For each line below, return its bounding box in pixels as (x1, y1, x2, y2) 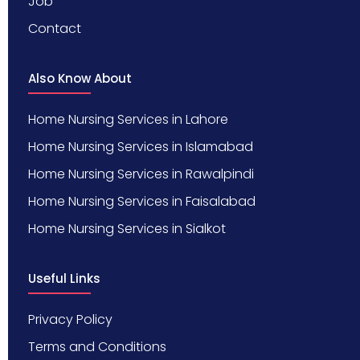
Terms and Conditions (28, 337, 166, 357)
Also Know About (28, 70, 132, 88)
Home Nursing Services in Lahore (28, 110, 228, 129)
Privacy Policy (28, 310, 112, 329)
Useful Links (28, 270, 100, 288)
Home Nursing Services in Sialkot (28, 219, 226, 239)
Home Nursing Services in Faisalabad (28, 192, 256, 211)
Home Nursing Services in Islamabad (28, 137, 253, 157)
